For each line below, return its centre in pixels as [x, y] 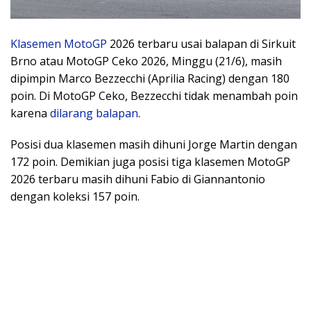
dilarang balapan [94, 114]
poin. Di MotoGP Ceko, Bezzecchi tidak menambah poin [154, 96]
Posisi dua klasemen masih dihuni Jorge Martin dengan [154, 145]
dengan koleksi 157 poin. [75, 197]
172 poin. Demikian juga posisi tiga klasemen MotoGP [150, 162]
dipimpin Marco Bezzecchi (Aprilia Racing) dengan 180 [150, 79]
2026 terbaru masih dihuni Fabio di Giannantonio [138, 179]
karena [30, 114]
